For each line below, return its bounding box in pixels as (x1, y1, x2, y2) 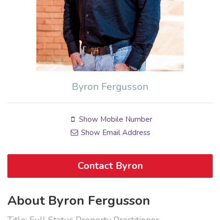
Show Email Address (79, 128, 151, 138)
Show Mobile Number (77, 114, 153, 125)
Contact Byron (77, 159, 143, 173)
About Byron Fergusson (7, 192, 150, 210)
